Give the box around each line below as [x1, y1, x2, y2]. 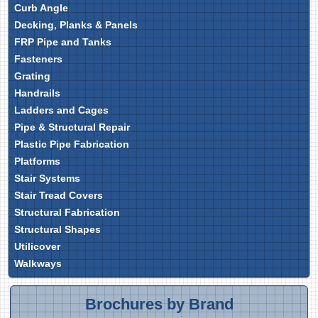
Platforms [14, 155, 61, 167]
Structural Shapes [14, 224, 102, 235]
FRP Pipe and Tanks [14, 36, 112, 48]
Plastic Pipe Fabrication [14, 138, 130, 150]
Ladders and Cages [14, 104, 109, 116]
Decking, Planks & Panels [14, 19, 138, 31]
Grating [14, 70, 51, 82]
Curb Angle [14, 2, 69, 13]
